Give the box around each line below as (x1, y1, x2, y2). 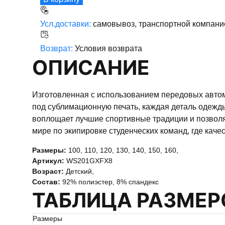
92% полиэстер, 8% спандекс (62, 178, 159, 186)
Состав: (32, 178, 62, 186)
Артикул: (32, 157, 66, 165)
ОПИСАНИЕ (48, 55, 150, 80)
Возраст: (32, 167, 66, 175)
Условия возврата (75, 44, 142, 53)
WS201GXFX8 (66, 157, 113, 165)
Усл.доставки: (40, 20, 93, 28)
